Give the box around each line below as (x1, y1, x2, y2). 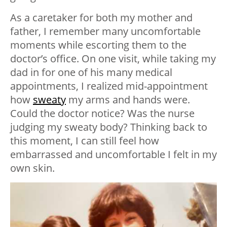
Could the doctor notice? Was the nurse (10, 106, 195, 121)
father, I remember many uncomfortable (10, 24, 201, 39)
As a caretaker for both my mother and (10, 11, 193, 25)
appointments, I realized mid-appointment (10, 79, 208, 93)
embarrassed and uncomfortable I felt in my (10, 147, 217, 162)
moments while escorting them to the (10, 38, 186, 52)
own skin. (10, 161, 55, 175)
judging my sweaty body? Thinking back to (10, 120, 207, 134)
